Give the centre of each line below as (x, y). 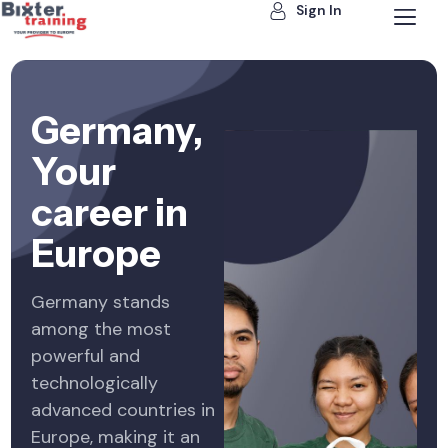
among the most (101, 328)
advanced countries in (123, 409)
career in (110, 212)
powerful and (86, 355)
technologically (95, 382)
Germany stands (101, 301)
